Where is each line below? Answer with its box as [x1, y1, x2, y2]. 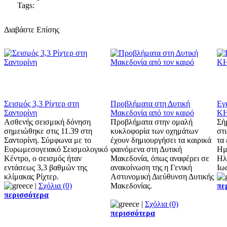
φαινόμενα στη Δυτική [110, 144, 182, 154]
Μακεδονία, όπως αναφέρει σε [110, 154, 209, 163]
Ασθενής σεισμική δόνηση [4, 117, 91, 126]
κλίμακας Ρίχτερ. [4, 172, 59, 181]
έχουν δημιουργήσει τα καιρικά [110, 135, 211, 144]
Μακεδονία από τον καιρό [110, 108, 194, 117]
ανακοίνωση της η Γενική [110, 163, 192, 172]
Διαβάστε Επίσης [4, 25, 59, 34]
